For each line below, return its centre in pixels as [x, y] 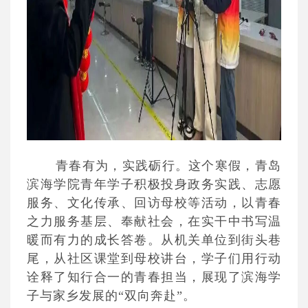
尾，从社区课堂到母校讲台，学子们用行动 [154, 258]
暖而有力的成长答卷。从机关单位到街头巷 [154, 240]
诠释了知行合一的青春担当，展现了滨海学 [154, 277]
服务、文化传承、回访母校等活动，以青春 [154, 203]
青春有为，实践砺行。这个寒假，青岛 [168, 166]
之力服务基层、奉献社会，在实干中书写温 [154, 221]
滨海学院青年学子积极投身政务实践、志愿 [154, 184]
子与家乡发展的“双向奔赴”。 [111, 296]
